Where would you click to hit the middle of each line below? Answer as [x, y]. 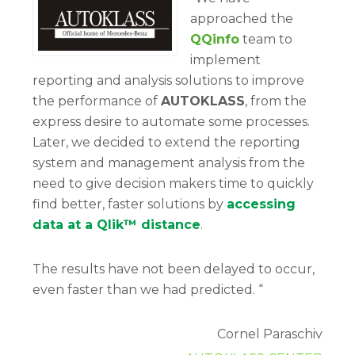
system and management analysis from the [169, 163]
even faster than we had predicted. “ [148, 290]
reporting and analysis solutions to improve [168, 81]
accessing [261, 204]
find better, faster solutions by [130, 204]
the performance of [97, 101]
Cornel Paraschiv [270, 334]
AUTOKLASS [203, 101]
